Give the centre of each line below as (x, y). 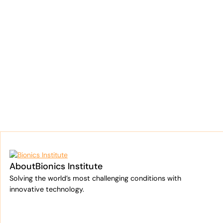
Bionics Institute (69, 166)
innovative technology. (47, 189)
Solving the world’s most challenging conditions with (95, 178)
